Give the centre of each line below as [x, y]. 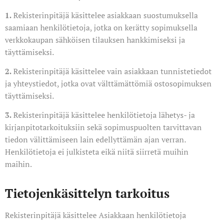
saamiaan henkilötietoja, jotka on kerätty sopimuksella [101, 27]
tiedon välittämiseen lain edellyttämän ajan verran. [95, 139]
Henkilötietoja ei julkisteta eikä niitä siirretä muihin [97, 152]
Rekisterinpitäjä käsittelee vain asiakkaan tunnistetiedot [112, 71]
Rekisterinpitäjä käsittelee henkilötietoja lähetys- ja [104, 115]
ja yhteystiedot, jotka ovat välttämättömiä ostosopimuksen [108, 83]
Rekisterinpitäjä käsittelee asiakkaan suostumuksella [106, 15]
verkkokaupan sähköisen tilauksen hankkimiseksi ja [95, 40]
